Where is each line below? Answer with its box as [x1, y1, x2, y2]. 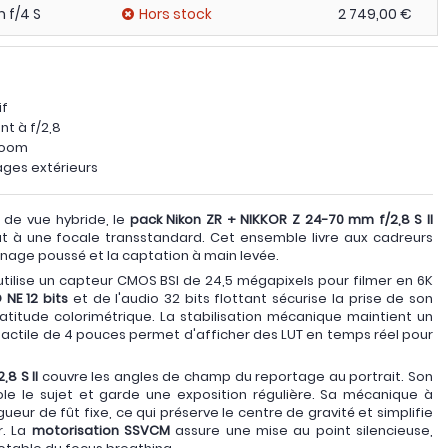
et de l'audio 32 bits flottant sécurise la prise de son [68, 288, 434, 308]
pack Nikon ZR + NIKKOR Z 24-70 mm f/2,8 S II [125, 210, 434, 229]
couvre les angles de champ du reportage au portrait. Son [38, 367, 434, 386]
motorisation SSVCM [31, 421, 171, 440]
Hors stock [139, 4, 212, 24]
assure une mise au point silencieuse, [170, 421, 434, 440]
